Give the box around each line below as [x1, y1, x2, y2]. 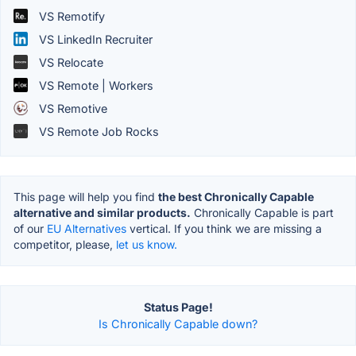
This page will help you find [14, 189, 158, 203]
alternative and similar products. [14, 205, 191, 219]
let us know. [116, 237, 177, 251]
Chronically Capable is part [191, 205, 334, 219]
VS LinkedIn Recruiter [36, 32, 153, 46]
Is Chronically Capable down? [99, 316, 257, 331]
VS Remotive [36, 101, 107, 115]
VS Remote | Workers [36, 78, 153, 92]
